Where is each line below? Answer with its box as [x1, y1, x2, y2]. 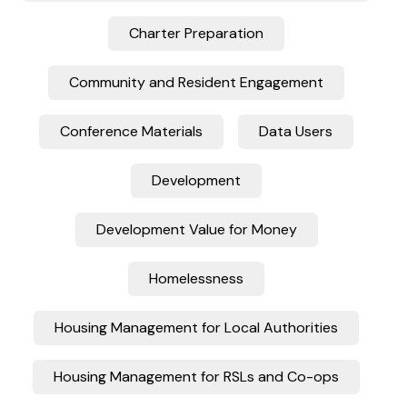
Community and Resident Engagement [69, 73, 323, 93]
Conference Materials [60, 122, 203, 142]
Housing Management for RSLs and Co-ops [54, 367, 339, 387]
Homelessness [149, 269, 243, 289]
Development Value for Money [95, 220, 297, 240]
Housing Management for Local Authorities [55, 318, 338, 338]
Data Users [259, 122, 333, 142]
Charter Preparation [129, 24, 263, 44]
